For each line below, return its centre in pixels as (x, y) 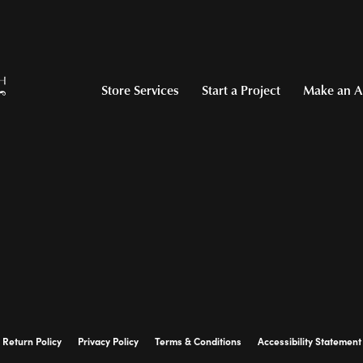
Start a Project (241, 90)
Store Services (140, 90)
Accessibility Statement (309, 341)
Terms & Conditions (198, 341)
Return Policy (32, 341)
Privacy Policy (108, 341)
